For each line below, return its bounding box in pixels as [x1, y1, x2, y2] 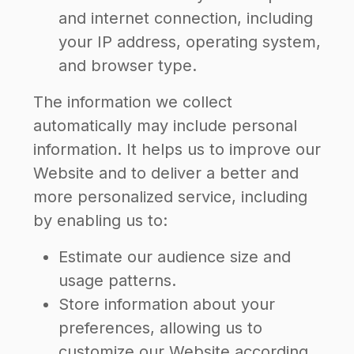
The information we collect [33, 92, 232, 111]
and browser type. [58, 56, 197, 75]
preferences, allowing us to [58, 318, 262, 337]
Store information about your [58, 295, 275, 314]
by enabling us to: [33, 211, 168, 230]
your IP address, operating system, [58, 32, 321, 51]
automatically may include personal [33, 116, 297, 135]
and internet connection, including [58, 9, 313, 28]
